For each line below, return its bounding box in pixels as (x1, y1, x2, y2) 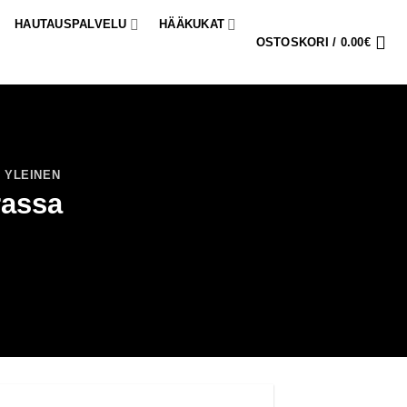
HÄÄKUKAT (159, 17, 225, 31)
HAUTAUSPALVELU (15, 17, 127, 31)
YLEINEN (4, 167, 61, 182)
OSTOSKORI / (255, 35, 341, 49)
